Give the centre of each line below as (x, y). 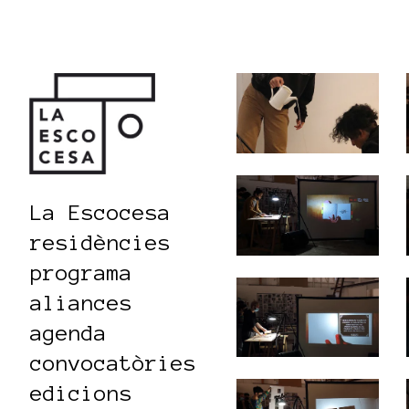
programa (81, 273)
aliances (81, 303)
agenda (68, 333)
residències (100, 242)
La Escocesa (100, 212)
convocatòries (113, 363)
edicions (81, 393)
